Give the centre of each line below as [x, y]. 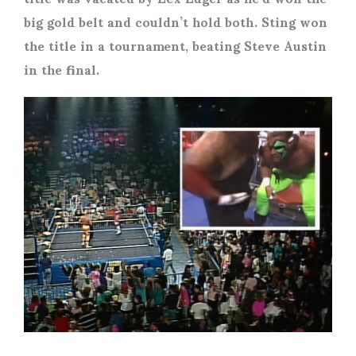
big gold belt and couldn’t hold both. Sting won [176, 21]
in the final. [64, 69]
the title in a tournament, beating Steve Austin [175, 45]
